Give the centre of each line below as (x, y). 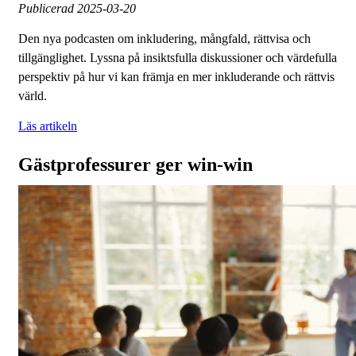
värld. (33, 96)
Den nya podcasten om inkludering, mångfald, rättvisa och (164, 39)
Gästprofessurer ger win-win (135, 165)
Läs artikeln (48, 126)
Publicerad (48, 9)
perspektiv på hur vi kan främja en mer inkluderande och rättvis (176, 77)
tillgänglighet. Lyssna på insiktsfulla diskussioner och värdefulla (178, 58)
